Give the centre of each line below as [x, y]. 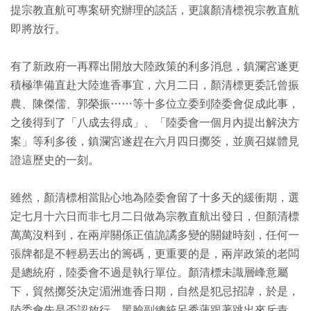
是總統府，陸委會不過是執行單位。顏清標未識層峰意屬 [149, 273]
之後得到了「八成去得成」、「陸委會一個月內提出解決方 [155, 123]
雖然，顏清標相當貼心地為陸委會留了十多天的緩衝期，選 [155, 198]
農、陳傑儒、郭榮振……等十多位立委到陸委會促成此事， [155, 104]
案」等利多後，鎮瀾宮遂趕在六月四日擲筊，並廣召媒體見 [155, 142]
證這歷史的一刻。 [55, 160]
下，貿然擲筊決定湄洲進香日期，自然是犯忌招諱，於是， [155, 292]
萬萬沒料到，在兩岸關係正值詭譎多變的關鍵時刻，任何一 [155, 235]
